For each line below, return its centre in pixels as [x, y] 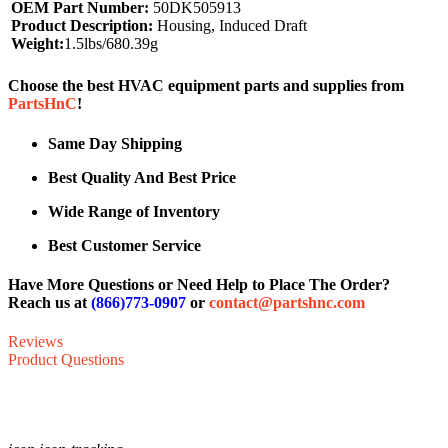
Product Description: [82, 26]
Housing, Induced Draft [230, 26]
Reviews [35, 342]
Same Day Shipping [115, 143]
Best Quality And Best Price [142, 177]
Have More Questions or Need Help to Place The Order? [199, 285]
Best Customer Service [124, 245]
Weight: [37, 44]
